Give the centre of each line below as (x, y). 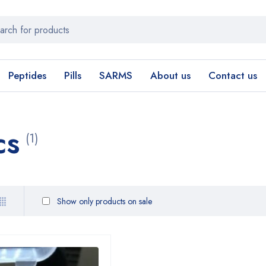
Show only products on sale (103, 201)
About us (170, 75)
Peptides (27, 75)
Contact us (233, 75)
